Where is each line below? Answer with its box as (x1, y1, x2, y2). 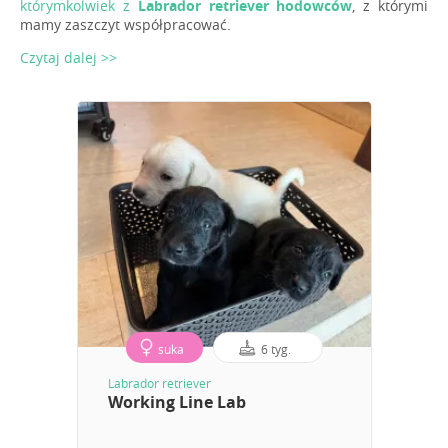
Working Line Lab (107, 391, 246, 414)
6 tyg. (261, 341, 291, 358)
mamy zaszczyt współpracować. (20, 15, 231, 35)
